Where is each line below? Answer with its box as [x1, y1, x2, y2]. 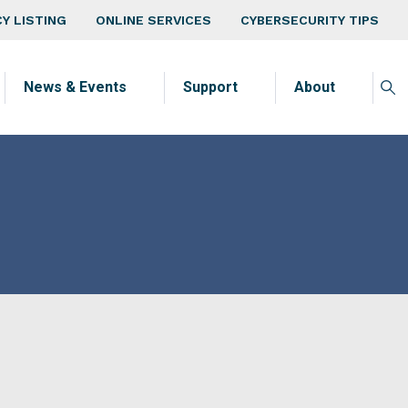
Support [183, 78, 238, 96]
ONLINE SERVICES [96, 13, 211, 27]
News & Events [24, 78, 127, 96]
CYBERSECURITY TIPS [240, 13, 379, 27]
